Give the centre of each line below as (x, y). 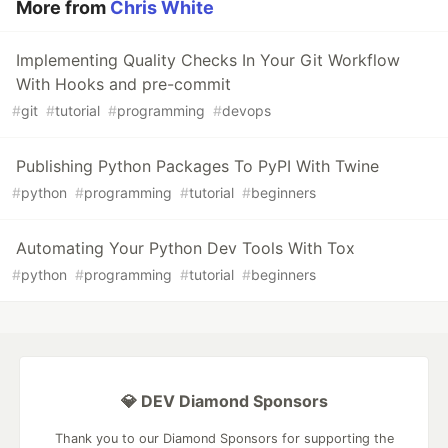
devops (246, 111)
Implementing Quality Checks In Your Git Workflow (208, 60)
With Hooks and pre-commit (123, 84)
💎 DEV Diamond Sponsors (224, 401)
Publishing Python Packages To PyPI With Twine (197, 166)
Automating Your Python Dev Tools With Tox (185, 248)
